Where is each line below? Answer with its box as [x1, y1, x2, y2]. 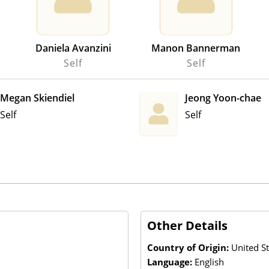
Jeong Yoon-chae [185, 91, 261, 104]
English [195, 255, 224, 268]
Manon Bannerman [151, 41, 241, 55]
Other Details [147, 217, 228, 234]
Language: [147, 255, 195, 268]
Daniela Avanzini [35, 41, 111, 55]
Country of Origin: [147, 241, 231, 253]
